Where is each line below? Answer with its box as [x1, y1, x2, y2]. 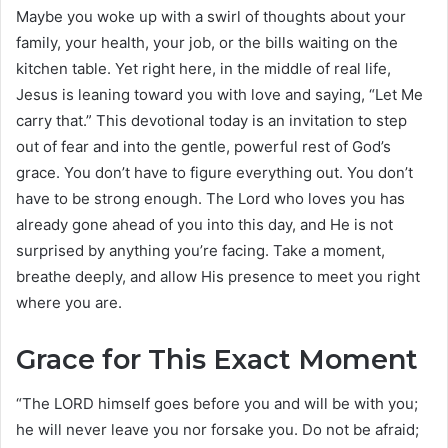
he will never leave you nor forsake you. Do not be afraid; [16, 420, 419, 440]
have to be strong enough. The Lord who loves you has [16, 188, 405, 208]
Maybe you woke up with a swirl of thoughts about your [16, 6, 406, 26]
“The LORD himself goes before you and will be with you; [16, 394, 418, 414]
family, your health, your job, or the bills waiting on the [16, 32, 398, 52]
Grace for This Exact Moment [16, 342, 418, 376]
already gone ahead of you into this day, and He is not [16, 214, 393, 234]
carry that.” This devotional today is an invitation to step [16, 110, 407, 130]
